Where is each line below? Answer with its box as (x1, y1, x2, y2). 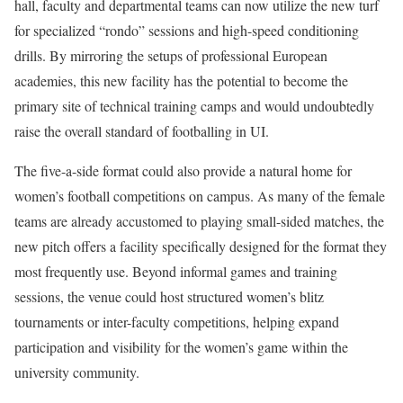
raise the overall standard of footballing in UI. (14, 121, 269, 140)
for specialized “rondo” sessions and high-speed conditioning (14, 20, 359, 40)
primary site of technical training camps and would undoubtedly (14, 95, 374, 115)
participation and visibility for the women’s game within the (14, 336, 348, 356)
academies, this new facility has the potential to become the (14, 70, 348, 90)
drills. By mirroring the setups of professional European (14, 45, 327, 65)
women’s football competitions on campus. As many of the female (14, 185, 385, 205)
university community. (14, 362, 139, 381)
